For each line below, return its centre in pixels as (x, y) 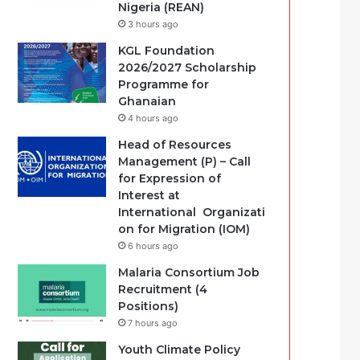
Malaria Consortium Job (189, 272)
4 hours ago (153, 118)
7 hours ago (153, 323)
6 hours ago (153, 246)
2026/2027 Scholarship (188, 67)
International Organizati (192, 212)
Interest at (149, 195)
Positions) (149, 306)
